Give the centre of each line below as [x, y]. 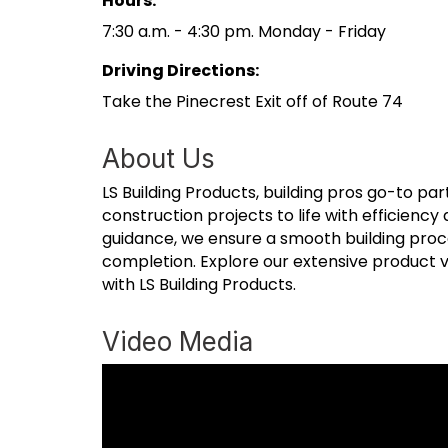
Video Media [177, 341]
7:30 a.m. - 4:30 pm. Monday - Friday [244, 31]
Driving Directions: [180, 70]
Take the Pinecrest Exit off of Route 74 [252, 101]
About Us [158, 158]
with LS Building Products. [199, 284]
